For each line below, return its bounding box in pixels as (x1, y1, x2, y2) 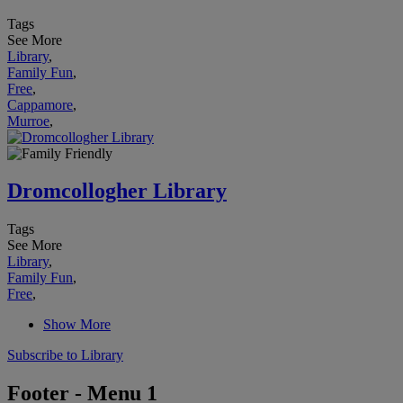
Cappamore (7, 96, 73, 112)
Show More (43, 317, 111, 333)
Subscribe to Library (7, 347, 123, 363)
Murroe (7, 112, 49, 129)
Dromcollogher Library (7, 179, 227, 203)
